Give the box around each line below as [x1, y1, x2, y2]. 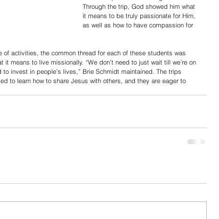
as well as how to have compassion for [83, 21, 195, 29]
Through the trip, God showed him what [83, 2, 197, 10]
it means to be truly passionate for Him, [83, 11, 197, 20]
